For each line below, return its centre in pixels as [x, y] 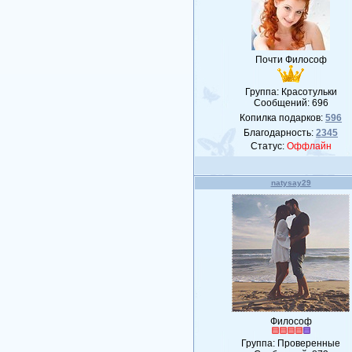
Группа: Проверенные [291, 343]
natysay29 [291, 183]
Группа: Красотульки [291, 92]
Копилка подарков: [283, 118]
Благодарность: [280, 133]
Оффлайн [309, 146]
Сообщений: [282, 103]
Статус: [268, 146]
